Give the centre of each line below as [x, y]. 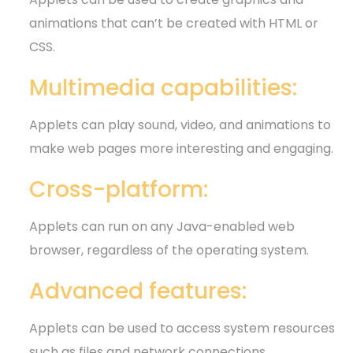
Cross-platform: [119, 189]
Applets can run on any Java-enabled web [162, 226]
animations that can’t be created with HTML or [174, 23]
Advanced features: [138, 291]
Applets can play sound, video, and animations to [180, 124]
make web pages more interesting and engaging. [182, 148]
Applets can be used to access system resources [182, 328]
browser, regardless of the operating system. [169, 250]
